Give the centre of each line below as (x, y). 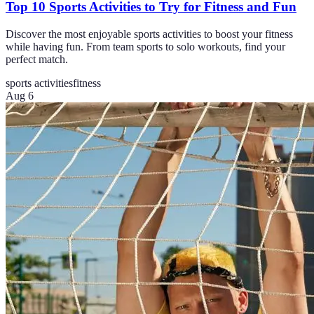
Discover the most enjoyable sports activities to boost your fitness (149, 34)
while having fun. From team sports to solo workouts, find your (145, 46)
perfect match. (37, 59)
